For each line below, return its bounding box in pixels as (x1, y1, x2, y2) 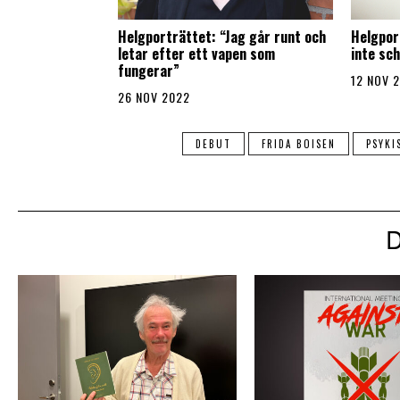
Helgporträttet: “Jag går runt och (118, 26, 326, 48)
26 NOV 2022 (118, 87, 190, 107)
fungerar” (118, 60, 179, 82)
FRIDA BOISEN (261, 137, 336, 152)
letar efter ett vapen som (118, 43, 275, 65)
